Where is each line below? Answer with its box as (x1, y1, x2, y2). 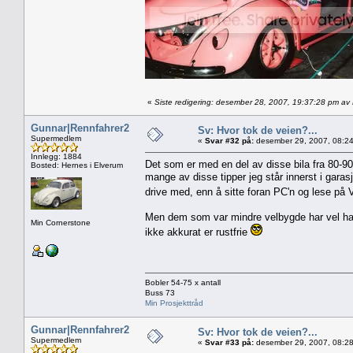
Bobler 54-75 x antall (145, 277, 221, 287)
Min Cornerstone (31, 217, 91, 227)
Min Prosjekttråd (145, 298, 203, 307)
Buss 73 (145, 288, 175, 297)
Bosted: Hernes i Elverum (31, 160, 123, 169)
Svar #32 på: (205, 136, 254, 145)
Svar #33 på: (205, 337, 254, 347)
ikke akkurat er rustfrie (145, 225, 251, 238)
